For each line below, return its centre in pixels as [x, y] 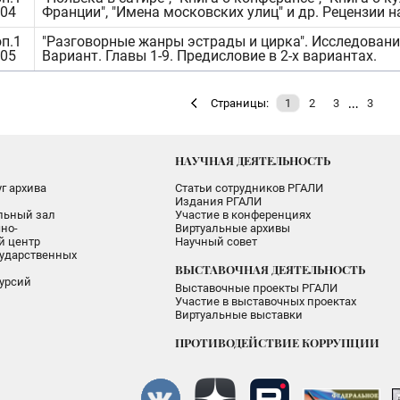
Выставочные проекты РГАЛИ [257, 288]
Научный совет [217, 242]
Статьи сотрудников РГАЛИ [250, 188]
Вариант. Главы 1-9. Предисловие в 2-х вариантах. [209, 56]
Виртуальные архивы [233, 228]
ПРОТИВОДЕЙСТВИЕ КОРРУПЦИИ [278, 342]
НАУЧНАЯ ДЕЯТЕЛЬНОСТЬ [253, 160]
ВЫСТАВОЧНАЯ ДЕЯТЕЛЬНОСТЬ [271, 269]
